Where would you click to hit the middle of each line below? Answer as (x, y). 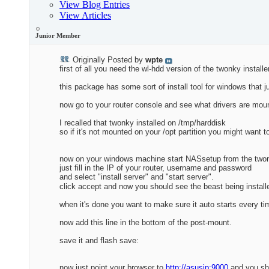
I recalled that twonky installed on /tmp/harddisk (143, 123)
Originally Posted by (108, 60)
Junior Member (58, 36)
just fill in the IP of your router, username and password (156, 168)
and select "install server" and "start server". (137, 177)
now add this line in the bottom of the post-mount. (146, 223)
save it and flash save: (99, 241)
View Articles (85, 16)
